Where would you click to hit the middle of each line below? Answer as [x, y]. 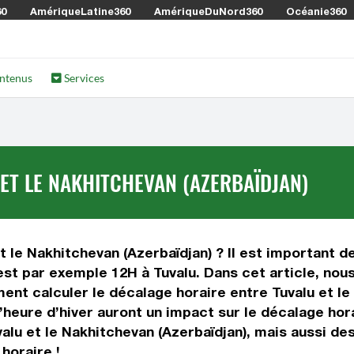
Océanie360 [316, 11]
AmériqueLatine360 [80, 11]
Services [83, 78]
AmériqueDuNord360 [208, 11]
